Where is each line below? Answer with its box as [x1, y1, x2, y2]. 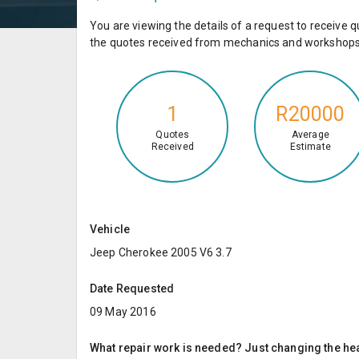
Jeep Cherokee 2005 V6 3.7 [90, 245, 232, 259]
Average [291, 129, 329, 141]
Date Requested [90, 281, 175, 295]
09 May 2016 [90, 305, 156, 318]
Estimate [289, 141, 331, 153]
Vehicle [90, 222, 131, 236]
